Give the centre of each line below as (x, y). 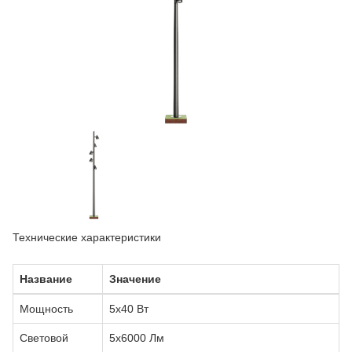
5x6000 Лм (137, 338)
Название (46, 279)
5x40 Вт (129, 309)
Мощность (46, 309)
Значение (135, 279)
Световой (44, 338)
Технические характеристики (87, 238)
